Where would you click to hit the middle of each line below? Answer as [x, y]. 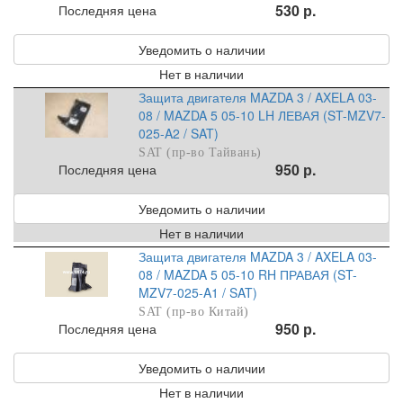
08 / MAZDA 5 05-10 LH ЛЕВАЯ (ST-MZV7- [263, 116]
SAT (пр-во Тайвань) [200, 153]
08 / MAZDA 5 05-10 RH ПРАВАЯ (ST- [248, 275]
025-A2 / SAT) [179, 134]
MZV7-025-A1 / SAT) [198, 293]
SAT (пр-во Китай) [194, 312]
